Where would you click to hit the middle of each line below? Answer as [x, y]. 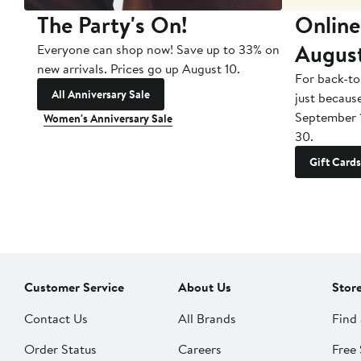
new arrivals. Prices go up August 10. [139, 69]
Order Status [60, 349]
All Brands [207, 319]
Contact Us [56, 319]
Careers [200, 349]
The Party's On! [112, 25]
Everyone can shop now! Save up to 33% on [158, 50]
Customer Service [74, 287]
